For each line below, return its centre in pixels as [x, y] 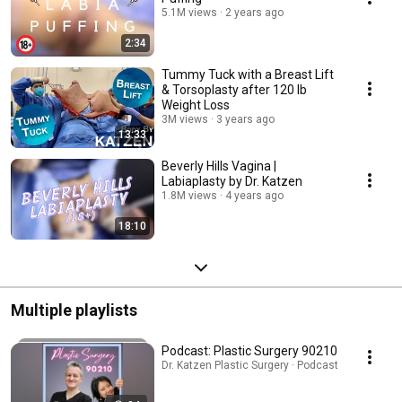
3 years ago [245, 120]
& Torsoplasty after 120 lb [234, 90]
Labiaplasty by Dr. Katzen [232, 182]
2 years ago [254, 13]
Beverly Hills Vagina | [219, 166]
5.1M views [189, 13]
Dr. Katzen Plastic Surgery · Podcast [250, 366]
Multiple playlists [74, 310]
